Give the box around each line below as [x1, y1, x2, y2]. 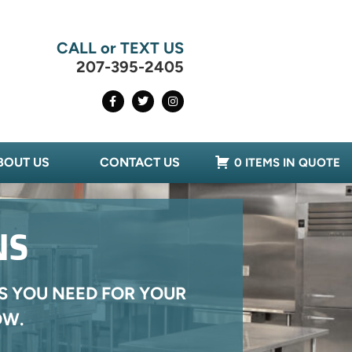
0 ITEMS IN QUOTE [234, 156, 341, 170]
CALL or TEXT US [56, 38, 184, 58]
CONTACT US [100, 155, 180, 170]
